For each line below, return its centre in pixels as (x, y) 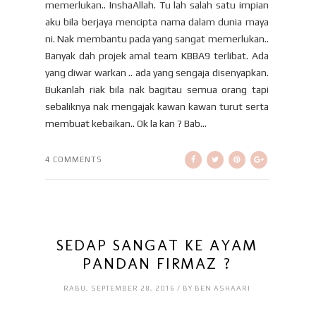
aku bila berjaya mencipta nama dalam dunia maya (157, 22)
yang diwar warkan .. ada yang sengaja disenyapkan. (157, 73)
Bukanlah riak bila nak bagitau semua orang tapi (157, 90)
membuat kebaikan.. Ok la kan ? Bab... (126, 124)
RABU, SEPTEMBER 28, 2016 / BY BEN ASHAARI (157, 288)
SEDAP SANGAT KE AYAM (157, 245)
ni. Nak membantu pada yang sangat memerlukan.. (157, 39)
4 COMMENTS (74, 160)
